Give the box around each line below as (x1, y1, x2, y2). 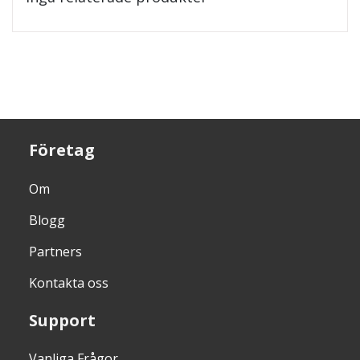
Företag (28, 139, 95, 162)
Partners (28, 243, 82, 261)
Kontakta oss (28, 274, 108, 292)
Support (28, 309, 96, 331)
